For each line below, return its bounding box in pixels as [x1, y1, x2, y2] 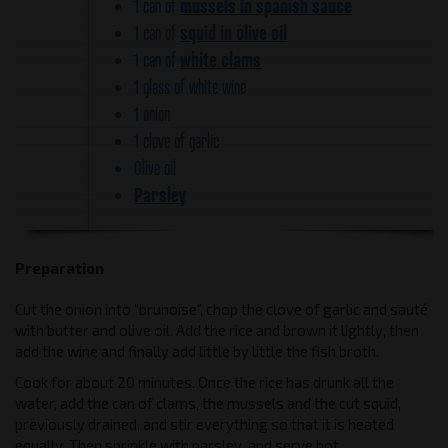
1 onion [134, 102, 171, 125]
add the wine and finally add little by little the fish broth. [15, 342, 379, 360]
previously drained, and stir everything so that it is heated [15, 415, 394, 433]
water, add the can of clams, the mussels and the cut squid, [15, 394, 401, 412]
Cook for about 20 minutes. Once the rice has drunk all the [15, 373, 394, 391]
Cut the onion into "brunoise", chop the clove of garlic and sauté [15, 300, 428, 318]
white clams [180, 47, 262, 71]
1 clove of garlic [134, 129, 220, 152]
